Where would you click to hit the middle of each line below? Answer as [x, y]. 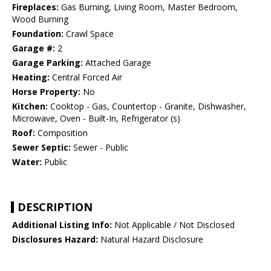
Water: [27, 162]
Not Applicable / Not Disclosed [173, 224]
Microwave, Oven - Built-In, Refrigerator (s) [96, 118]
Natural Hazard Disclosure [151, 239]
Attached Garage [117, 62]
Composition [61, 132]
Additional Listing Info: [62, 224]
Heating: [31, 77]
